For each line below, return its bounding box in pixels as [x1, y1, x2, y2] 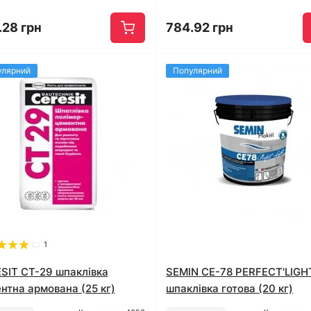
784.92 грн [166, 20, 234, 35]
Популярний [173, 65, 223, 76]
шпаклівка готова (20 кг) [166, 282, 294, 296]
